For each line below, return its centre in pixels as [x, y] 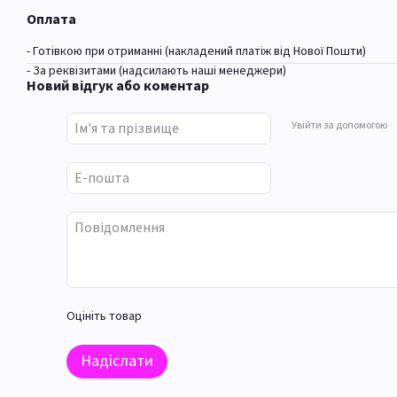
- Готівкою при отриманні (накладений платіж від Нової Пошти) [196, 51]
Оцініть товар [104, 316]
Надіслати [117, 361]
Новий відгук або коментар [118, 86]
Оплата [51, 19]
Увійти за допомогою [339, 126]
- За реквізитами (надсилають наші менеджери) [156, 70]
